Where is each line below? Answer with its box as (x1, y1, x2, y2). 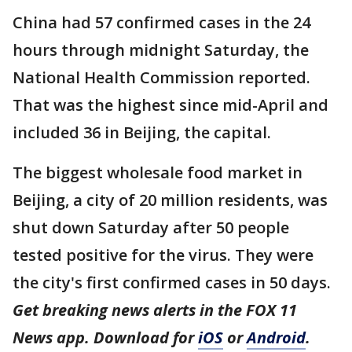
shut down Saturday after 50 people (13, 217, 289, 238)
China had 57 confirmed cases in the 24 (13, 12, 310, 33)
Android (247, 327, 306, 348)
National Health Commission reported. (13, 67, 310, 88)
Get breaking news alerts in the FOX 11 (13, 299, 297, 321)
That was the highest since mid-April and (13, 94, 328, 115)
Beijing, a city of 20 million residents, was (13, 189, 328, 211)
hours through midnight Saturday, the (13, 39, 309, 60)
